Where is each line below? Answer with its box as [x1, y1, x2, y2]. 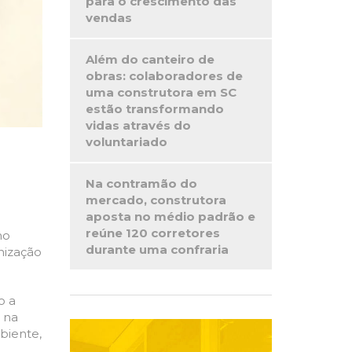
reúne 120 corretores [85, 225, 220, 240]
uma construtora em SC [85, 85, 236, 100]
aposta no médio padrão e [85, 209, 255, 224]
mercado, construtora [85, 192, 226, 207]
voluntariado [85, 134, 167, 149]
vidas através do [85, 118, 191, 133]
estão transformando [85, 101, 224, 116]
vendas [85, 10, 132, 25]
